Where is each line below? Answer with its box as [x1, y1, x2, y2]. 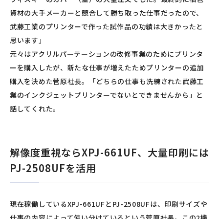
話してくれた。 [10, 104, 60, 114]
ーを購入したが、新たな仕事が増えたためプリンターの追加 [10, 63, 204, 73]
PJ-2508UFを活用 [10, 161, 96, 175]
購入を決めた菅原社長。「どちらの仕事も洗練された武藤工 [10, 76, 204, 87]
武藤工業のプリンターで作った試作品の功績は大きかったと [10, 22, 203, 32]
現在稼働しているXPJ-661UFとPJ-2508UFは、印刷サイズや [10, 199, 208, 209]
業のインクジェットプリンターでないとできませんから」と [10, 90, 203, 100]
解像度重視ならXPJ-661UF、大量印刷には [10, 145, 209, 160]
